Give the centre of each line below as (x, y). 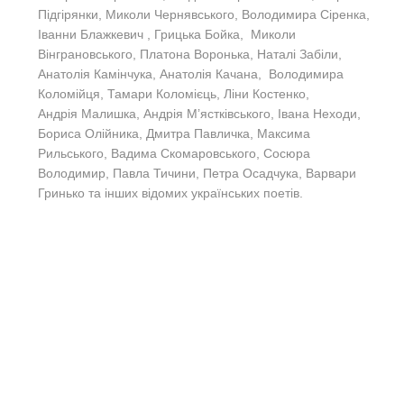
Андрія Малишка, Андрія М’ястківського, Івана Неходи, (199, 113)
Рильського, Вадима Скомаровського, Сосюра (174, 153)
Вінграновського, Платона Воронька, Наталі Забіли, (192, 54)
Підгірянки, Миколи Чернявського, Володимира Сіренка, (204, 14)
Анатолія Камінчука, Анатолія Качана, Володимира (191, 73)
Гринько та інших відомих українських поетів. (170, 193)
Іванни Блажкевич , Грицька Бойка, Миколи (167, 34)
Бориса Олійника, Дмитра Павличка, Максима (174, 133)
